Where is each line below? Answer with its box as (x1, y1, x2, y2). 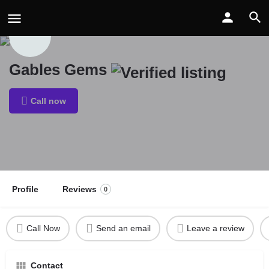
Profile (12, 184, 38, 194)
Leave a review (186, 223, 244, 234)
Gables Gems (9, 61, 111, 79)
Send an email (95, 223, 151, 234)
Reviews (62, 184, 97, 194)
